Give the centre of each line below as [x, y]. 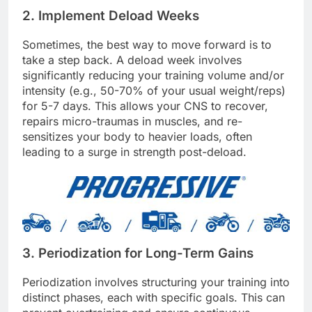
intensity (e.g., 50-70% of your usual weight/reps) [154, 91]
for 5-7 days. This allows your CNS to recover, [145, 106]
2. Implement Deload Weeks [111, 16]
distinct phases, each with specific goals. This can [154, 297]
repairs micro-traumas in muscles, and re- [132, 122]
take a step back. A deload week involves [132, 60]
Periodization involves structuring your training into [156, 282]
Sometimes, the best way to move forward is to [147, 45]
